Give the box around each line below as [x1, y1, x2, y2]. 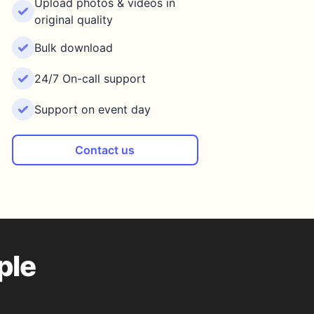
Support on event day [34, 102, 151, 116]
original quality [34, 13, 113, 27]
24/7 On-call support [34, 71, 146, 86]
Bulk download [34, 41, 113, 55]
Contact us [75, 143, 135, 157]
